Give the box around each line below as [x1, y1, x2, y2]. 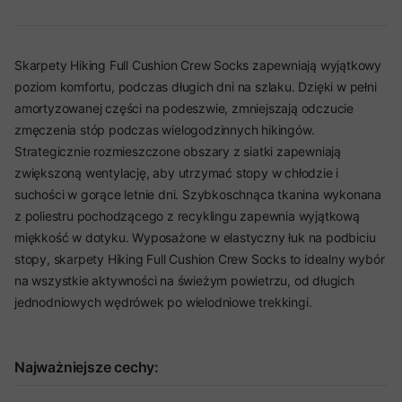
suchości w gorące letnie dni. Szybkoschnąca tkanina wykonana [14, 187, 381, 202]
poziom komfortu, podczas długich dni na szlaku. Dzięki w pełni [14, 79, 377, 94]
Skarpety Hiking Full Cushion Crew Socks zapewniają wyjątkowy [14, 57, 381, 73]
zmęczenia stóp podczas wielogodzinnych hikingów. [14, 122, 315, 137]
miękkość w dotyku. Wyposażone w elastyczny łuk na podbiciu [14, 230, 376, 245]
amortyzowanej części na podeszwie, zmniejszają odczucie [14, 100, 354, 116]
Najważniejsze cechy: [14, 358, 159, 376]
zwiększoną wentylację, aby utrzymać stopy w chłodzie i [14, 165, 339, 180]
